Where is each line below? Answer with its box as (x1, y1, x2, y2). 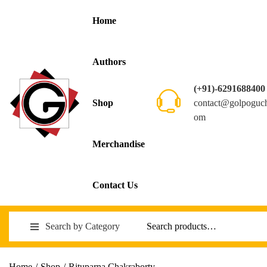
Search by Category (45, 221, 120, 231)
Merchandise (92, 139, 145, 149)
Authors (92, 57, 126, 67)
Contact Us (92, 180, 138, 190)
